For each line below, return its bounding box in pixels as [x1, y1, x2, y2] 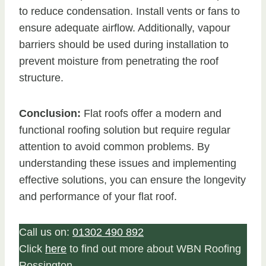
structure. [19, 72, 64, 84]
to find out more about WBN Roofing [66, 243, 241, 255]
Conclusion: [19, 107, 84, 120]
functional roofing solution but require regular [19, 124, 230, 137]
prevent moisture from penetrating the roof [19, 55, 218, 68]
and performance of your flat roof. [19, 191, 177, 203]
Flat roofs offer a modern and [84, 107, 221, 120]
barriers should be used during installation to [19, 39, 229, 51]
